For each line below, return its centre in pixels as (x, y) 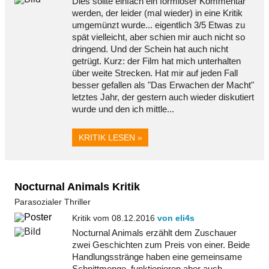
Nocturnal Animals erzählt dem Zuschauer (154, 233)
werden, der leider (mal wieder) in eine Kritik (157, 13)
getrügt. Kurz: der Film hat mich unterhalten (156, 61)
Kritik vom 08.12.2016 (115, 218)
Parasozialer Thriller (53, 201)
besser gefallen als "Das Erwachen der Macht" (163, 85)
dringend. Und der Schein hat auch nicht (150, 49)
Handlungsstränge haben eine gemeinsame (157, 257)
